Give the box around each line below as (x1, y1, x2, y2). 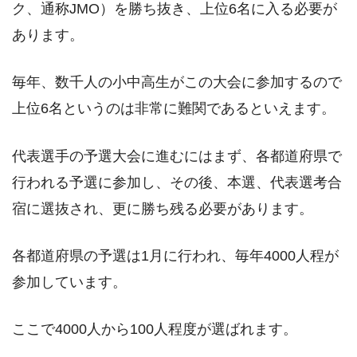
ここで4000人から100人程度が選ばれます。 (12, 321, 297, 338)
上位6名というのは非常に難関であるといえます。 (12, 100, 335, 117)
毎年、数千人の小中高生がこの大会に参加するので (12, 74, 342, 91)
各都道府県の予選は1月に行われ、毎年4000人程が (12, 247, 339, 264)
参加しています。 (12, 273, 127, 290)
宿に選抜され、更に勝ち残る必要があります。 (12, 200, 313, 217)
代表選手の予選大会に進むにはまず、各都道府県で (12, 147, 342, 164)
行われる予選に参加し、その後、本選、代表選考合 (12, 174, 342, 190)
